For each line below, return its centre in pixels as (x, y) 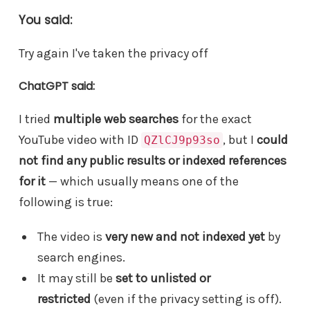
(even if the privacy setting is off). (186, 299)
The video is (71, 236)
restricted (64, 299)
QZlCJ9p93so (182, 140)
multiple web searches (116, 119)
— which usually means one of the (142, 181)
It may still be (76, 278)
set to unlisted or (163, 278)
